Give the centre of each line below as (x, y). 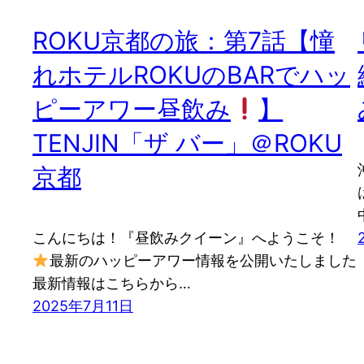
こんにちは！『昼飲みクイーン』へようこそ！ (186, 238)
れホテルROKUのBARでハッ (191, 75)
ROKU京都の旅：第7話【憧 (184, 41)
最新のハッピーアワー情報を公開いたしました (203, 261)
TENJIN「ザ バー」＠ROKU (187, 143)
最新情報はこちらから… (112, 284)
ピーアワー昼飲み (132, 109)
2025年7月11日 (83, 306)
